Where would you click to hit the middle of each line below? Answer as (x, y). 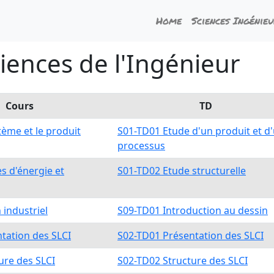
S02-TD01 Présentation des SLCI (191, 235)
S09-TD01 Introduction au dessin (193, 210)
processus (141, 146)
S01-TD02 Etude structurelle (182, 171)
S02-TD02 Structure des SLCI (183, 261)
